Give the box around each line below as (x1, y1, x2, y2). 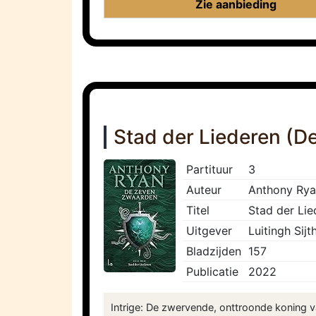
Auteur (186, 183, 221, 197)
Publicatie (186, 265, 238, 279)
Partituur (186, 162, 233, 177)
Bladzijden (186, 244, 241, 259)
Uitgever (186, 224, 232, 238)
